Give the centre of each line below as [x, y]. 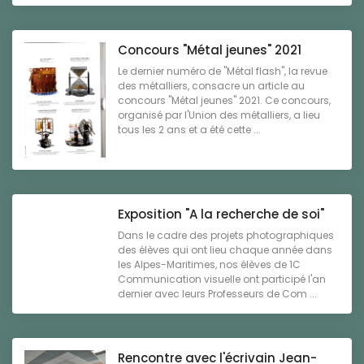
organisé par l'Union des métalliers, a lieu [219, 115]
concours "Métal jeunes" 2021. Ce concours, [224, 101]
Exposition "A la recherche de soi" [221, 214]
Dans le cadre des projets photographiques [226, 235]
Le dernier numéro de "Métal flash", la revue [223, 71]
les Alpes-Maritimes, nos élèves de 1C [209, 264]
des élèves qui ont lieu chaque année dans [225, 249]
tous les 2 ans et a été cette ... [189, 130]
